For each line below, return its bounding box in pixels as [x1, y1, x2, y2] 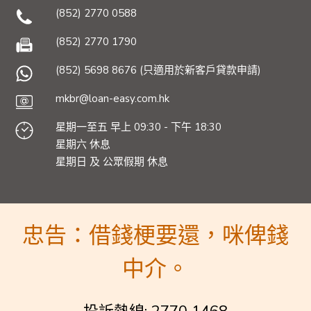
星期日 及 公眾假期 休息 [56, 154, 168, 169]
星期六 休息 [56, 137, 110, 151]
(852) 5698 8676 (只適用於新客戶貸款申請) [56, 62, 261, 77]
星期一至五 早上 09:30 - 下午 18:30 [56, 119, 221, 134]
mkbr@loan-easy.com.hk [56, 91, 169, 106]
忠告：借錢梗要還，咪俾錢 [22, 220, 289, 251]
